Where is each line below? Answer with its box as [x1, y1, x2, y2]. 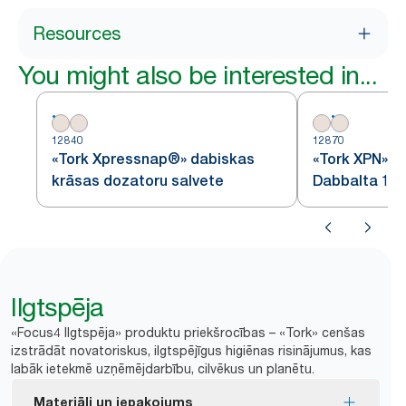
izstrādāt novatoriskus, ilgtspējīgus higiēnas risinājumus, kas [11, 343, 372, 358]
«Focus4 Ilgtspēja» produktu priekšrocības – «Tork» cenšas [11, 324, 365, 340]
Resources [33, 23, 121, 44]
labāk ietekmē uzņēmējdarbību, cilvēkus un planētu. [11, 361, 314, 376]
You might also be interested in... [18, 60, 377, 91]
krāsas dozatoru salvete [52, 172, 224, 189]
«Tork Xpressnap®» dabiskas [52, 150, 255, 168]
